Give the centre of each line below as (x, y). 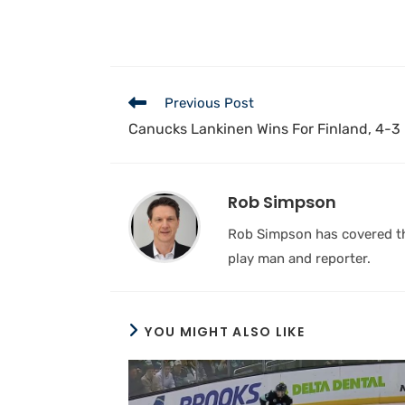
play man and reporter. (299, 258)
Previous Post (209, 103)
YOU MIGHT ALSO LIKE (225, 332)
